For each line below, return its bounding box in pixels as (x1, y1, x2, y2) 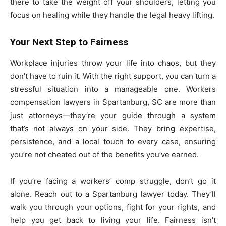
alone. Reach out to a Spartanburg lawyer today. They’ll (10, 189, 216, 199)
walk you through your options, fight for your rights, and (10, 202, 216, 212)
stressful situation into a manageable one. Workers (10, 84, 216, 94)
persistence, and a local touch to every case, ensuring (10, 137, 216, 147)
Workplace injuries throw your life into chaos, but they (10, 58, 216, 68)
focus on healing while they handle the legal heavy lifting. (10, 10, 214, 20)
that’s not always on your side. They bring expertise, (10, 124, 216, 134)
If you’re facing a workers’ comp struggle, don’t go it (10, 176, 216, 186)
